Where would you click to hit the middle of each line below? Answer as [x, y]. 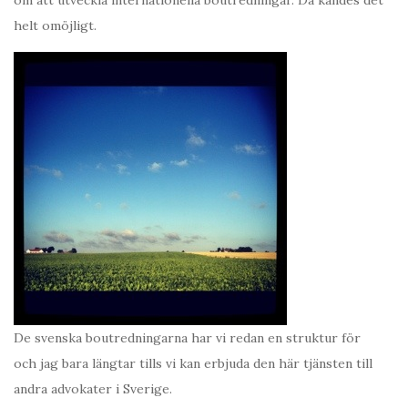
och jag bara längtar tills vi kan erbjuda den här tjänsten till [193, 364]
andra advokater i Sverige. [93, 389]
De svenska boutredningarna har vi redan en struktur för [187, 338]
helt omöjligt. [55, 26]
